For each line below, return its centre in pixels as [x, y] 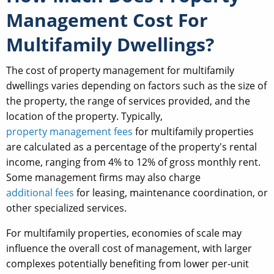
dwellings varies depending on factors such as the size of [136, 86]
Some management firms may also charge [103, 178]
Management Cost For [107, 20]
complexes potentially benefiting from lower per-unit [128, 264]
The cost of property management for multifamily [120, 71]
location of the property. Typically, [84, 117]
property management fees [69, 132]
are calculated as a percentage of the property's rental [131, 147]
